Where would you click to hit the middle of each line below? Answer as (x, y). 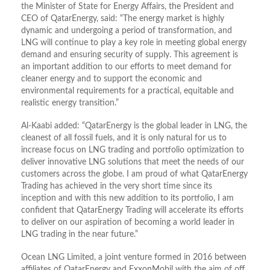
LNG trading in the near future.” (80, 234)
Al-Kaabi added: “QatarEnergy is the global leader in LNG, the (134, 126)
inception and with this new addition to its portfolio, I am (127, 198)
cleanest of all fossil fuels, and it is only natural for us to (124, 138)
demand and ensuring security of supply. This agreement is (130, 55)
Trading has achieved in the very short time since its (117, 186)
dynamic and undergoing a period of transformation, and (127, 31)
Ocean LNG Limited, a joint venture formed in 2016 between (134, 257)
